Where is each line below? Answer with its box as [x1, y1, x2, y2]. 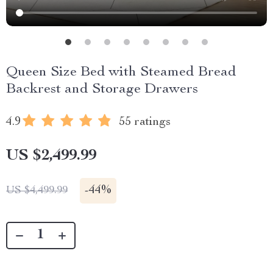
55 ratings [119, 116, 171, 129]
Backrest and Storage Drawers [6, 82, 198, 97]
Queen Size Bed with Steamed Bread [6, 65, 236, 80]
